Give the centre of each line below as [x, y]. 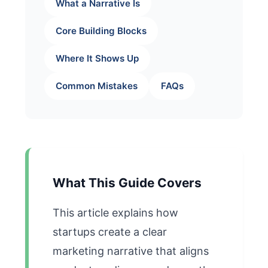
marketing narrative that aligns [131, 251]
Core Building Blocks [101, 31]
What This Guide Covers [127, 182]
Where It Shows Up [98, 59]
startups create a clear [110, 232]
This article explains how [115, 212]
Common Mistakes [97, 86]
